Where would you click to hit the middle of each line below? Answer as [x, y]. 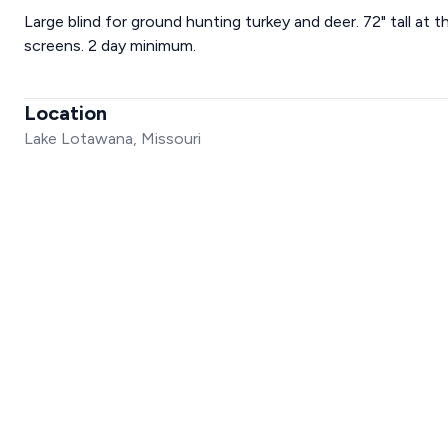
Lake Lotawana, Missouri [112, 138]
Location [65, 113]
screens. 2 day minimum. [110, 45]
